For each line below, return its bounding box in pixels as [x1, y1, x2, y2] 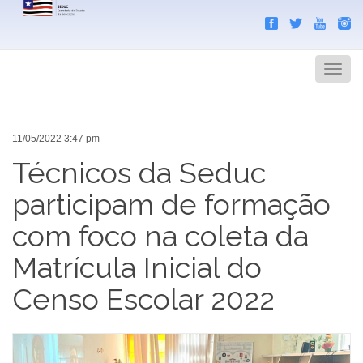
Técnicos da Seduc [12, 155, 266, 190]
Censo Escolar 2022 [12, 281, 275, 316]
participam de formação [12, 186, 331, 221]
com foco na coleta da [12, 218, 309, 253]
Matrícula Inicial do [12, 250, 262, 284]
